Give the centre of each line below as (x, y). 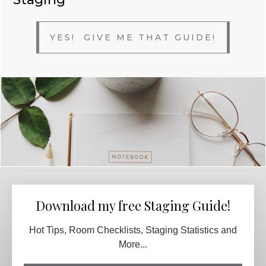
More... (133, 244)
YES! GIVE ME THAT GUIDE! (133, 37)
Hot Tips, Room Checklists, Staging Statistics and (133, 230)
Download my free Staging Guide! (133, 205)
